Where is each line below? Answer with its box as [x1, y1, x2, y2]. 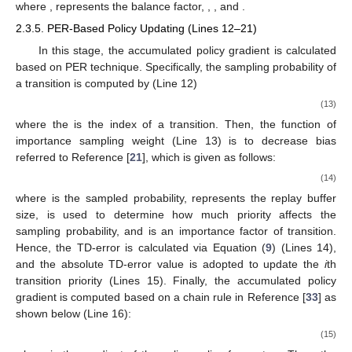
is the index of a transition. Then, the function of [74, 117, 337, 130]
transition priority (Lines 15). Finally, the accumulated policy [16, 274, 336, 288]
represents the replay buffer [192, 192, 336, 205]
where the [16, 117, 75, 130]
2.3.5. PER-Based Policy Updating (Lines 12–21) [16, 22, 257, 35]
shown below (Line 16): [16, 307, 131, 321]
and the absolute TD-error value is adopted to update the [16, 258, 324, 271]
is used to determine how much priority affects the [46, 208, 337, 222]
